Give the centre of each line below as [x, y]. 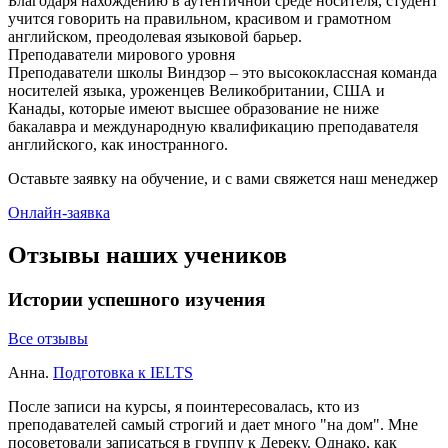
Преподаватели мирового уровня [121, 55]
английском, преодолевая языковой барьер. [155, 37]
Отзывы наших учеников [147, 254]
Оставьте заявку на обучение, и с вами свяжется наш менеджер [223, 179]
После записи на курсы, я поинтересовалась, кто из [183, 406]
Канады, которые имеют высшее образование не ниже [193, 109]
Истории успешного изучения [136, 299]
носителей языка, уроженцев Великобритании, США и [196, 91]
